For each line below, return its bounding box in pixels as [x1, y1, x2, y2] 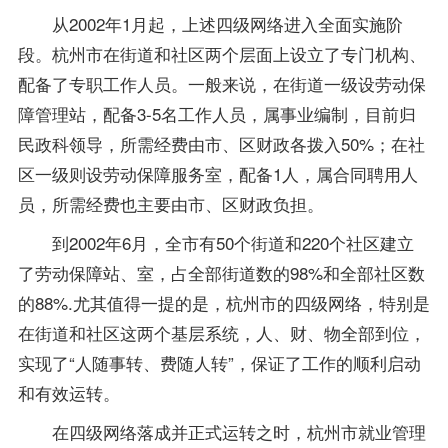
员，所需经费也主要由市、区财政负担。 [17, 191, 324, 217]
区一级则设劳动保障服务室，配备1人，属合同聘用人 [17, 161, 418, 187]
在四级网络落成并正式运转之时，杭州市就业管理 [17, 419, 426, 444]
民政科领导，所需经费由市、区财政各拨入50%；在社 [17, 131, 425, 157]
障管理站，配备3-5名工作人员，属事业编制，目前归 [17, 101, 416, 127]
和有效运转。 [17, 380, 120, 406]
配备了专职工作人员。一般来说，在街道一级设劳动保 [17, 71, 426, 97]
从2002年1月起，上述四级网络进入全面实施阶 [17, 11, 403, 37]
